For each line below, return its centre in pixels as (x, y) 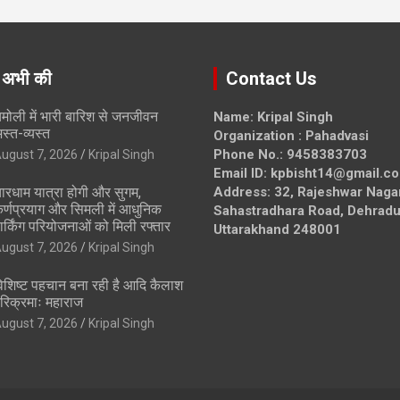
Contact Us (271, 78)
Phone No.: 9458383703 (290, 154)
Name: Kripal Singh (273, 117)
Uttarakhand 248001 (277, 229)
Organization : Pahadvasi (291, 135)
